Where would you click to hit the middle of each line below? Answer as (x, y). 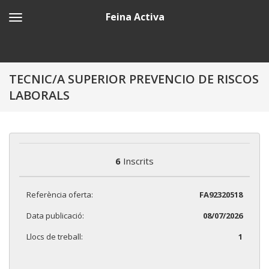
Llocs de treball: (55, 236)
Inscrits (137, 161)
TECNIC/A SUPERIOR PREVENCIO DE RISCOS (134, 79)
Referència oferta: (60, 194)
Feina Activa (135, 17)
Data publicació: (55, 215)
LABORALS (39, 95)
